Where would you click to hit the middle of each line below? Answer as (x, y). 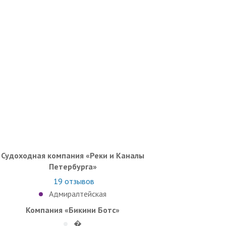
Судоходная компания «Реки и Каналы (73, 155)
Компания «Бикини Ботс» (73, 210)
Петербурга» (73, 166)
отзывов (78, 181)
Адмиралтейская (78, 193)
